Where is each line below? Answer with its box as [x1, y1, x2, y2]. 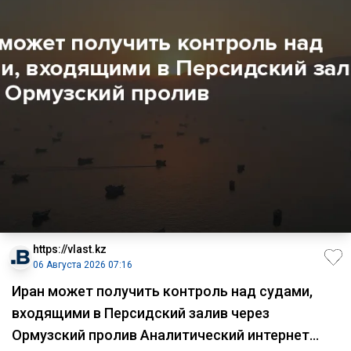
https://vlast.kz [33, 243, 107, 256]
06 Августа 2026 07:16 [33, 259, 132, 271]
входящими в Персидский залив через [12, 305, 270, 322]
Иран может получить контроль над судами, [12, 283, 313, 300]
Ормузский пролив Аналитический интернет [12, 327, 309, 344]
